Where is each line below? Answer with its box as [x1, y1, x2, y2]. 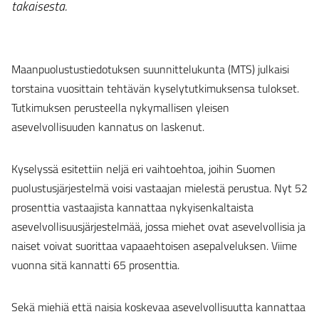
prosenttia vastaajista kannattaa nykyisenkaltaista [11, 199, 253, 216]
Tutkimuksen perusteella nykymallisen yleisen [11, 99, 229, 117]
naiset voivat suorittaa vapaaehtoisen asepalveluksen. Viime [11, 237, 297, 255]
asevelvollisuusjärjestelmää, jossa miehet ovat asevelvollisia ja [11, 218, 305, 236]
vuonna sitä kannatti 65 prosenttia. [11, 256, 179, 274]
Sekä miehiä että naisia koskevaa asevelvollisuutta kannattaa [11, 298, 305, 316]
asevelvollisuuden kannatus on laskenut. [11, 118, 204, 136]
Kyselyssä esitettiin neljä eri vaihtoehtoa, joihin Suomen [11, 160, 276, 178]
